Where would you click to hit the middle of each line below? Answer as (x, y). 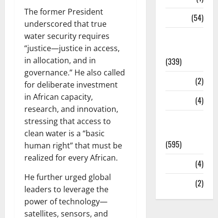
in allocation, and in (60, 61)
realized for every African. (71, 158)
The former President (64, 12)
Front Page (182, 132)
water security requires (67, 36)
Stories (177, 81)
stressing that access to (68, 121)
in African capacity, (59, 97)
